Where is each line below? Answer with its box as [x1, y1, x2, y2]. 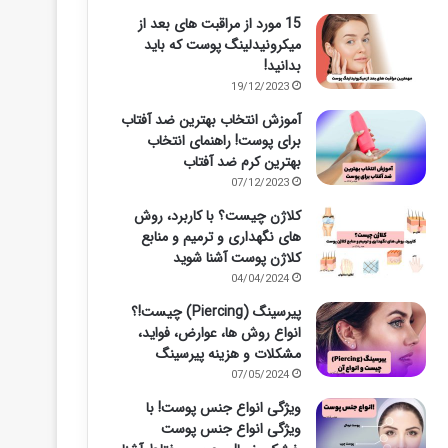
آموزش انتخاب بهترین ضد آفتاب [120, 109, 301, 131]
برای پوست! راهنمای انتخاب [146, 130, 301, 152]
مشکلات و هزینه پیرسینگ [155, 343, 301, 365]
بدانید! [263, 55, 301, 77]
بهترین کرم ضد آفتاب [182, 151, 301, 173]
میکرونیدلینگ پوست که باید [143, 34, 301, 56]
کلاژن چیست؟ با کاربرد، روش [133, 205, 301, 227]
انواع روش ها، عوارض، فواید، [137, 322, 301, 344]
